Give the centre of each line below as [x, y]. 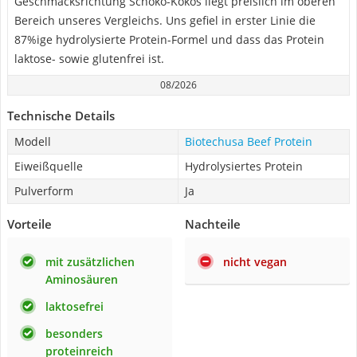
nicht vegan [255, 262]
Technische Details [61, 116]
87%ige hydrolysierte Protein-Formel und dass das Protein [169, 39]
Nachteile [213, 224]
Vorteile [29, 224]
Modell [33, 141]
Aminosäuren [82, 279]
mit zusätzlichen [90, 262]
